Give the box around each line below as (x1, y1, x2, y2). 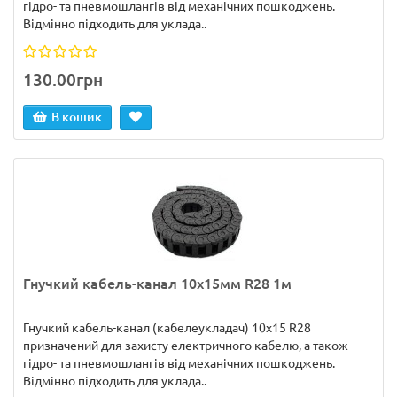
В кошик (51, 110, 102, 124)
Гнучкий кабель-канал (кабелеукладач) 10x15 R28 (23, 321, 311, 335)
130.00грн (23, 70, 103, 90)
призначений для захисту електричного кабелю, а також (23, 339, 348, 353)
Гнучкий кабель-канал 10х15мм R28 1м (23, 276, 292, 292)
